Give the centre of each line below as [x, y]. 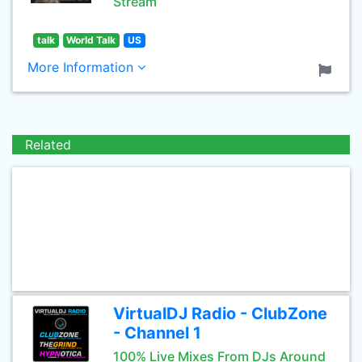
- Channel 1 [157, 333]
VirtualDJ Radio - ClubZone [220, 314]
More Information [82, 67]
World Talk [91, 40]
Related [48, 145]
